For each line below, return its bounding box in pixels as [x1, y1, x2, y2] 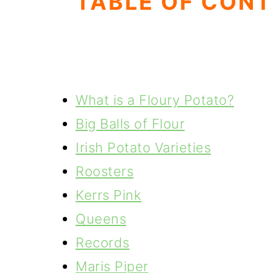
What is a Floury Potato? [76, 92, 234, 108]
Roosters [76, 163, 133, 179]
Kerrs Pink [76, 187, 141, 203]
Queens [76, 211, 126, 227]
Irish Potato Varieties [76, 140, 211, 155]
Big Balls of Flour [76, 116, 185, 132]
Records [76, 235, 130, 250]
